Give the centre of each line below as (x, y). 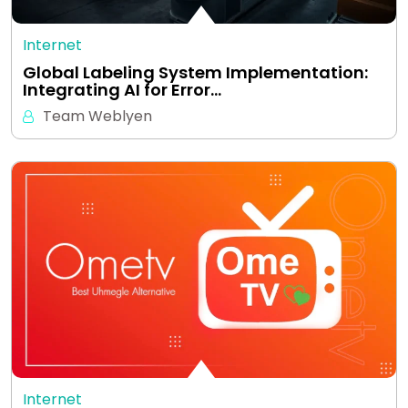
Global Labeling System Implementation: (195, 72)
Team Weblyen (97, 116)
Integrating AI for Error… (122, 89)
